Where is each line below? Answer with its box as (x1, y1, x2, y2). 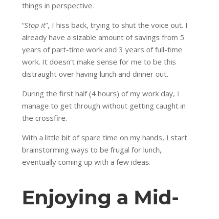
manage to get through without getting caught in (22, 100, 186, 110)
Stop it (24, 20, 45, 30)
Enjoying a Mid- (22, 185, 179, 209)
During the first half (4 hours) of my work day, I (22, 88, 179, 98)
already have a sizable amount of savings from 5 (22, 32, 184, 42)
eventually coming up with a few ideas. (22, 156, 151, 167)
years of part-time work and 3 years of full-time (22, 44, 182, 54)
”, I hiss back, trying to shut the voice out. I (45, 20, 188, 30)
